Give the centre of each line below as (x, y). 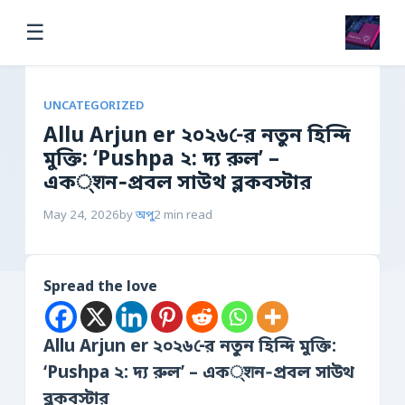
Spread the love (100, 287)
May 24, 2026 (81, 216)
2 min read (183, 216)
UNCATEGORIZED (94, 106)
